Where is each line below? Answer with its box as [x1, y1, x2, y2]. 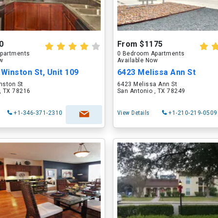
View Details [117, 109, 150, 116]
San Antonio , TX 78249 [117, 88, 185, 94]
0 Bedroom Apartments [117, 50, 185, 57]
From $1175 [117, 39, 163, 49]
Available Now [117, 57, 158, 64]
